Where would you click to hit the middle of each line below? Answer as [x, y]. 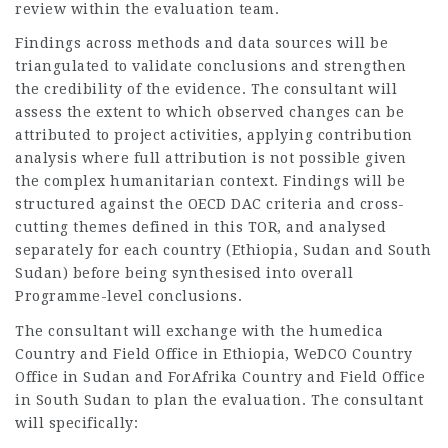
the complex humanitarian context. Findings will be [210, 181]
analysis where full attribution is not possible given [211, 158]
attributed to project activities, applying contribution [214, 135]
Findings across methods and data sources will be [201, 43]
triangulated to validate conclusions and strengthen [211, 66]
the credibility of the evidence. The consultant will [206, 89]
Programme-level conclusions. [128, 296]
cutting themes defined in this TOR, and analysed [200, 227]
